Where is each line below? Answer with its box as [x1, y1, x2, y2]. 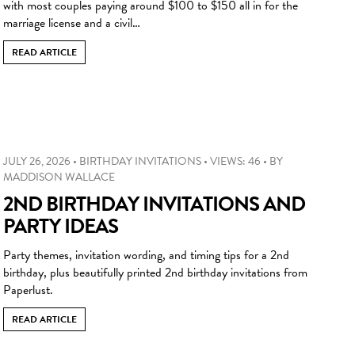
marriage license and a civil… [3, 13, 140, 32]
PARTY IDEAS [3, 210, 118, 242]
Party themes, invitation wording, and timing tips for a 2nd [3, 245, 289, 265]
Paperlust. [3, 280, 53, 300]
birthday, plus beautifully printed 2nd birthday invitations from [3, 262, 307, 282]
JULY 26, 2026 [3, 152, 71, 170]
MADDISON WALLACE [3, 168, 115, 185]
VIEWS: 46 [210, 152, 261, 170]
